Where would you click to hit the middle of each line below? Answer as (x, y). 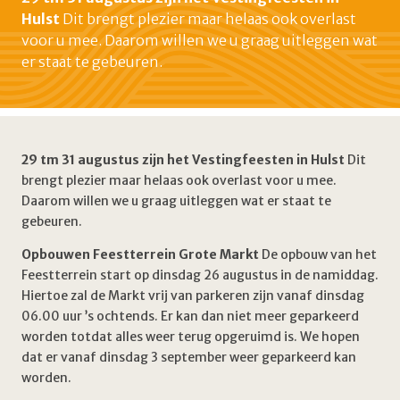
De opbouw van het (318, 254)
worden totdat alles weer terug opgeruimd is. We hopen (191, 337)
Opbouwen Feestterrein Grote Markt (140, 254)
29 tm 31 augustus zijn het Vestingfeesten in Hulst (183, 160)
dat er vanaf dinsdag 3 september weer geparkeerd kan (189, 357)
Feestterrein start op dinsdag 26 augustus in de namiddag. (200, 275)
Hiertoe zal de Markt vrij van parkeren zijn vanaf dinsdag (193, 296)
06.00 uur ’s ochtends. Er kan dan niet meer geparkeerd (190, 316)
